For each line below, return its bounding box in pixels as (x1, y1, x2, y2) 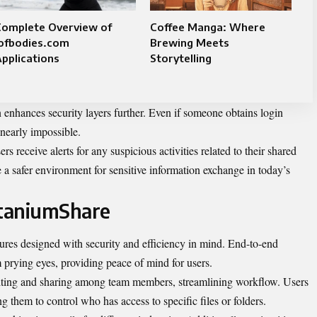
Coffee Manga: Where (149, 21, 265, 34)
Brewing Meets (149, 36, 229, 50)
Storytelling (149, 52, 212, 65)
